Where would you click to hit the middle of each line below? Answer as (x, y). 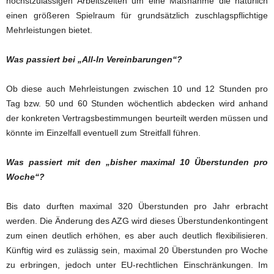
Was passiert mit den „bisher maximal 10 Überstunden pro (137, 162)
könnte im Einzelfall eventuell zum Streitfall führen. (103, 133)
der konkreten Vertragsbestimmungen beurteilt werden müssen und (137, 118)
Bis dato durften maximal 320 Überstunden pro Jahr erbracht (137, 206)
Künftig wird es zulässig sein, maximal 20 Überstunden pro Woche (137, 250)
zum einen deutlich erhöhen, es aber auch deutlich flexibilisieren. (137, 235)
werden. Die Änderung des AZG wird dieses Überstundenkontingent (137, 221)
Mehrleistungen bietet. (49, 30)
